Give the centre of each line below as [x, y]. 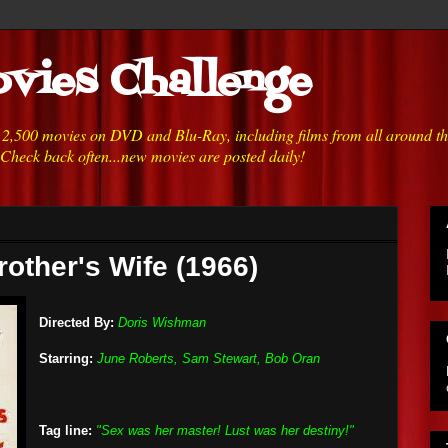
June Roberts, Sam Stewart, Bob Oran [208, 358]
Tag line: [65, 430]
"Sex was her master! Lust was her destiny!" [225, 430]
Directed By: [76, 322]
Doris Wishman [162, 322]
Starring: [66, 358]
